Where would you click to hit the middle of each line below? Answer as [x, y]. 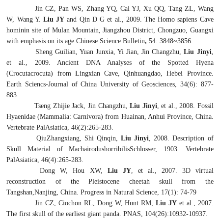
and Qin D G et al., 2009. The [111, 19]
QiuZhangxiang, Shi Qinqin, [79, 138]
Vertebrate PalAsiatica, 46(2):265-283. [60, 127]
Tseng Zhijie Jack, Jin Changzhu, [81, 106]
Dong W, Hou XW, [74, 170]
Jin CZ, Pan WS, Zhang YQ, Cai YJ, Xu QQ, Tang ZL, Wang [124, 8]
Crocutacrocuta [30, 73]
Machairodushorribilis [99, 149]
